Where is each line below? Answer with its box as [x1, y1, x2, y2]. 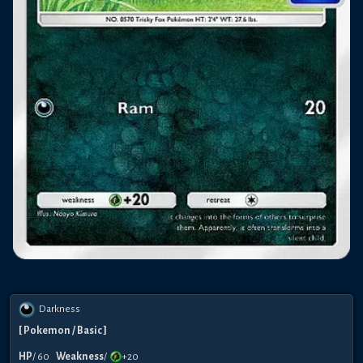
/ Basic [72, 325, 102, 337]
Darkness [39, 303, 80, 315]
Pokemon [23, 325, 70, 337]
